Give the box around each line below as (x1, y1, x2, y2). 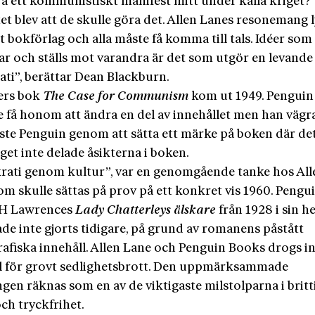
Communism (117, 90, 189, 103)
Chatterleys (107, 204, 172, 217)
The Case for (43, 90, 118, 103)
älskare (171, 204, 217, 217)
